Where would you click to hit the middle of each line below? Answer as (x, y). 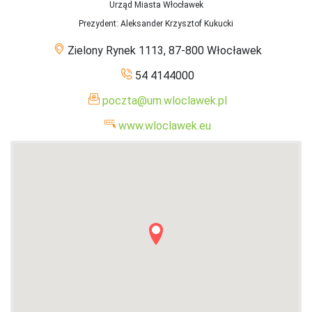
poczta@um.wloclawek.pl (165, 100)
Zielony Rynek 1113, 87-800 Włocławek (165, 50)
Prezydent (97, 23)
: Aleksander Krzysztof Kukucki (175, 23)
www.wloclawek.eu (165, 125)
